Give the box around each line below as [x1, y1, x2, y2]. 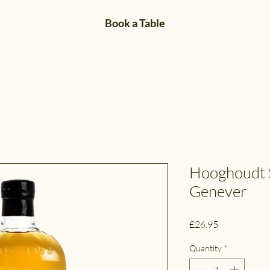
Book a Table [104, 16, 165, 30]
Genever [189, 181, 246, 201]
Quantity [189, 243, 222, 253]
